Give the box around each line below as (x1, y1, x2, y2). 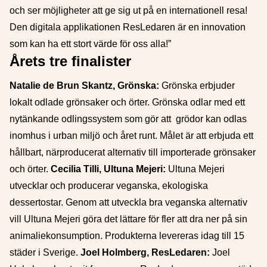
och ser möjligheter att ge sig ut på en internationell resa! (10, 5, 247, 15)
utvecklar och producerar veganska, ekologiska (10, 181, 208, 191)
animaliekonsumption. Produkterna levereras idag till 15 (10, 231, 244, 241)
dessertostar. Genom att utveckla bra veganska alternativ (10, 197, 247, 207)
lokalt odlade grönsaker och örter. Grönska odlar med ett (10, 97, 245, 107)
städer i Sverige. (10, 247, 80, 257)
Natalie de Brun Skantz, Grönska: (10, 80, 159, 91)
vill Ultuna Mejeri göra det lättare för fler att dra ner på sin (10, 214, 247, 224)
